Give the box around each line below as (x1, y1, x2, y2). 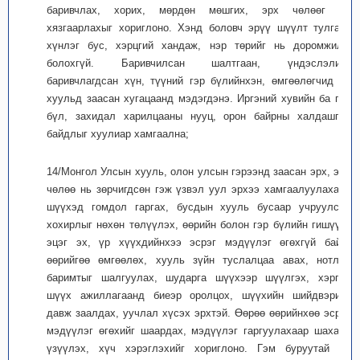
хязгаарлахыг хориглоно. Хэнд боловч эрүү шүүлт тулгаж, (47, 22, 350, 34)
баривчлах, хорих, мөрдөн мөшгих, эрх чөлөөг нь (47, 4, 350, 16)
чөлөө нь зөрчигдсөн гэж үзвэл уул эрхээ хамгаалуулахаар (47, 183, 350, 195)
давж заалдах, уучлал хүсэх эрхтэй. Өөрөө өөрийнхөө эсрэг (47, 307, 350, 319)
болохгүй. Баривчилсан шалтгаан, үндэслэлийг (47, 57, 350, 69)
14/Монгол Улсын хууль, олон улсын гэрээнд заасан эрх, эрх (47, 166, 350, 178)
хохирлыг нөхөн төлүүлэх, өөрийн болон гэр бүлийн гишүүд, (47, 219, 350, 231)
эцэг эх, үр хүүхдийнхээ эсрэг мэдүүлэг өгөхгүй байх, (47, 236, 350, 248)
